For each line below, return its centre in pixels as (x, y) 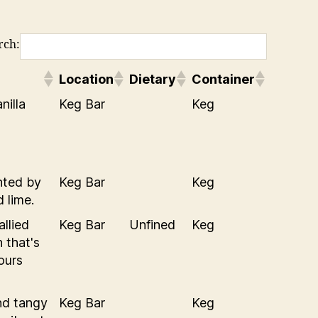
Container (223, 79)
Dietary (153, 79)
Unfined (152, 224)
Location (86, 79)
